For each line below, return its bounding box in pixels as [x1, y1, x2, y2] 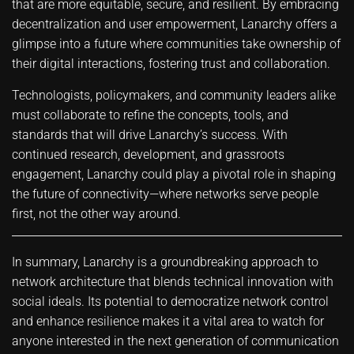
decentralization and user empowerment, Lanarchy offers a [12, 17, 337, 32]
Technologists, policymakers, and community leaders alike [12, 88, 336, 103]
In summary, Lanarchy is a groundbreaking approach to [12, 254, 318, 269]
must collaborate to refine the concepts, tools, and [12, 107, 288, 122]
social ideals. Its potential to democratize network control [12, 294, 329, 309]
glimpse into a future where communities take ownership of [12, 36, 341, 51]
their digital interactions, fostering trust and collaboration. [12, 56, 330, 71]
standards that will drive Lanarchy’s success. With [12, 127, 288, 142]
